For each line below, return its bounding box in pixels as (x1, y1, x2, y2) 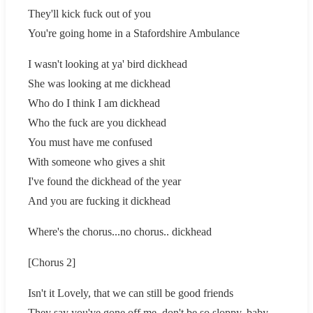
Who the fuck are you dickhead (28, 116, 166, 129)
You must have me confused (28, 136, 152, 148)
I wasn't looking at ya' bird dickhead (28, 57, 187, 70)
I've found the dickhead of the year (28, 175, 181, 187)
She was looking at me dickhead (28, 77, 170, 89)
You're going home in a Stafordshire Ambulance (28, 27, 240, 39)
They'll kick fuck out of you (28, 7, 151, 20)
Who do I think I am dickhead (28, 96, 160, 109)
